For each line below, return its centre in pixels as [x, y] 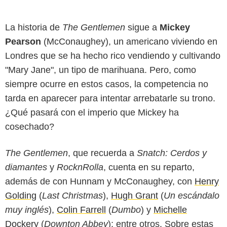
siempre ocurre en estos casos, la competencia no [107, 84]
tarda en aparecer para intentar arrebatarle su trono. [110, 98]
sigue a [142, 27]
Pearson [23, 41]
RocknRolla [80, 167]
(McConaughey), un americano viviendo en [129, 41]
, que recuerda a [102, 153]
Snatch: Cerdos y [172, 153]
